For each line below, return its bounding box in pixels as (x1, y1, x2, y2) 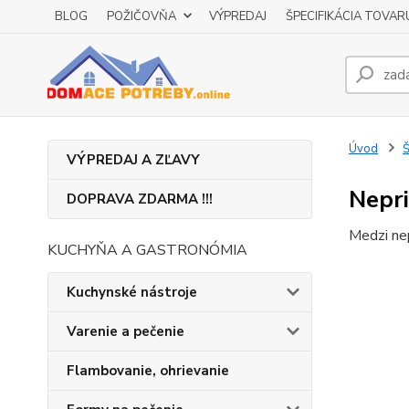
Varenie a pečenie (67, 322, 184, 341)
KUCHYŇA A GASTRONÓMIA (47, 240, 247, 260)
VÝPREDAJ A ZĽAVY (67, 151, 200, 169)
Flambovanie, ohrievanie (67, 362, 229, 380)
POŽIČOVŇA (107, 8, 176, 25)
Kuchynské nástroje (67, 283, 197, 301)
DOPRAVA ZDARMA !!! (67, 190, 213, 208)
